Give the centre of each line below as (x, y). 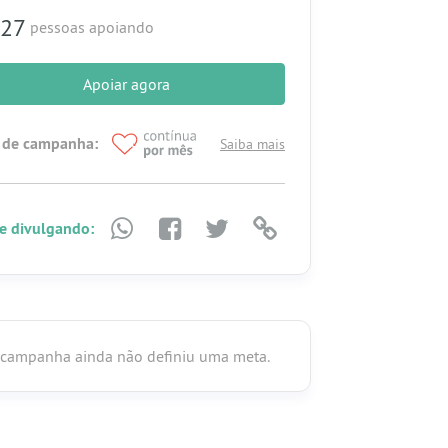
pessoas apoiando (90, 26)
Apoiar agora (126, 83)
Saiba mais (252, 143)
